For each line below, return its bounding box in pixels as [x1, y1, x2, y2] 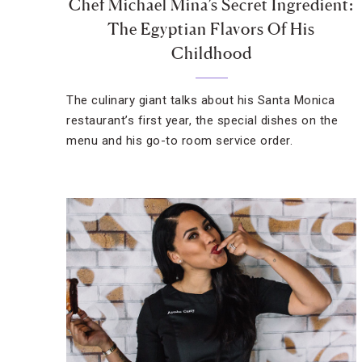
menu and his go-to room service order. [66, 133, 293, 148]
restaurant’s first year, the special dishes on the [66, 113, 338, 128]
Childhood [170, 44, 252, 63]
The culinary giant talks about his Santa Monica [66, 93, 335, 107]
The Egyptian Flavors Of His [107, 19, 316, 39]
